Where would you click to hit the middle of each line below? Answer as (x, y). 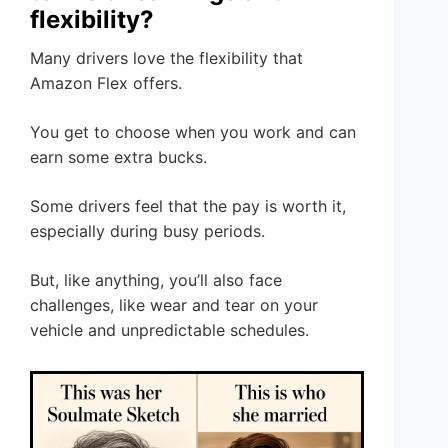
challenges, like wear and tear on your (174, 305)
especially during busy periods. (147, 231)
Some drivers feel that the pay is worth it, (188, 206)
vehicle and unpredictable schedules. (169, 330)
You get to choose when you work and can (193, 132)
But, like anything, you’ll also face (156, 280)
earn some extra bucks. (118, 157)
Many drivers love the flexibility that (166, 58)
